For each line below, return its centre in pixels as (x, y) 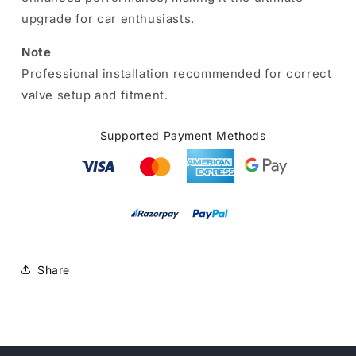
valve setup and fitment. (95, 95)
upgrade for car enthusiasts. (108, 19)
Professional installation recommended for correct (177, 74)
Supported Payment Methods (183, 135)
